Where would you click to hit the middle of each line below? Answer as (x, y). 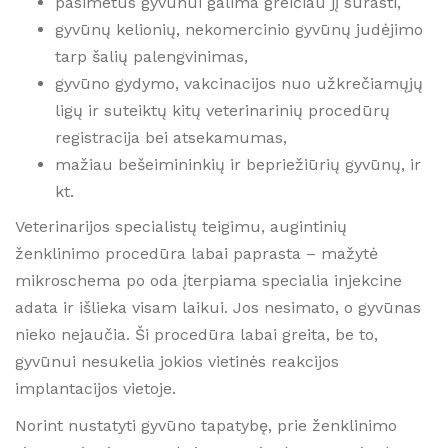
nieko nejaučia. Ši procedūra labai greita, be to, (196, 334)
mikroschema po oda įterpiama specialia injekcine (208, 280)
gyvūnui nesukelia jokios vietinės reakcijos (177, 361)
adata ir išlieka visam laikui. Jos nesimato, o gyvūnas (218, 307)
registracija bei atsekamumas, (171, 137)
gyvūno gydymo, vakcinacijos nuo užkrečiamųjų (239, 83)
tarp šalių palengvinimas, (151, 56)
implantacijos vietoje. (95, 388)
